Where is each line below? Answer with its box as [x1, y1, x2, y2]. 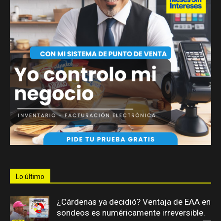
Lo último [16, 173, 44, 181]
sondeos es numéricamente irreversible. [57, 208, 205, 218]
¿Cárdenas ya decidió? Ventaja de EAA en [57, 197, 211, 207]
